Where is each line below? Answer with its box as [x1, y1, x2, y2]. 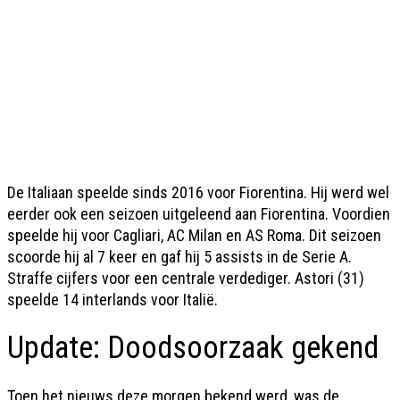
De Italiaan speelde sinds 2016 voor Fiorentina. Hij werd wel [7, 183, 389, 202]
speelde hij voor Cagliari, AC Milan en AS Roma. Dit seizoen [7, 226, 381, 245]
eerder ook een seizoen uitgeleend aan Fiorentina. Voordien [7, 204, 390, 223]
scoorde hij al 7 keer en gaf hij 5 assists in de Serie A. [7, 247, 352, 266]
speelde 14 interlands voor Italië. [7, 290, 218, 309]
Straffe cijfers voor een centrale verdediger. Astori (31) [7, 269, 364, 287]
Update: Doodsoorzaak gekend [7, 329, 379, 366]
